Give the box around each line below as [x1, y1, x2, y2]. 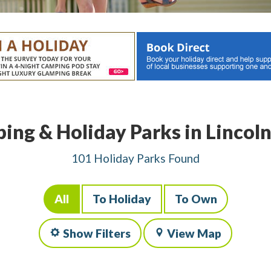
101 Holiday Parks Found [71, 151, 200, 166]
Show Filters [62, 226, 131, 240]
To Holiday [92, 192, 151, 206]
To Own [174, 192, 217, 206]
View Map [166, 226, 221, 240]
